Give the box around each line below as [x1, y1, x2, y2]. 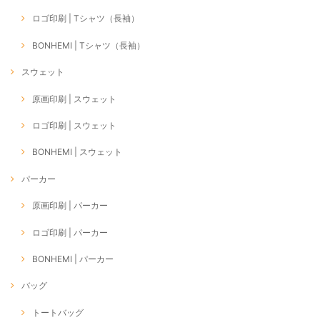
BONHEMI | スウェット [32, 146, 122, 158]
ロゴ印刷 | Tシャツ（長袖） [32, 13, 139, 24]
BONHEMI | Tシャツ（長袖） [32, 39, 145, 51]
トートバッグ [32, 306, 84, 318]
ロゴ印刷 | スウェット [32, 120, 116, 131]
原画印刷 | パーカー [32, 200, 108, 211]
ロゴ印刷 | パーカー [32, 226, 108, 238]
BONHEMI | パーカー [32, 253, 114, 264]
